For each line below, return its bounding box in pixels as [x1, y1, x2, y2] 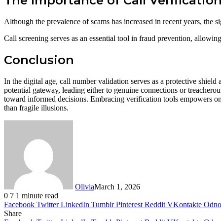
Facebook [4, 200, 35, 209]
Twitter [37, 200, 59, 209]
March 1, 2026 [94, 182, 140, 191]
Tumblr [91, 200, 114, 209]
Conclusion [4, 52, 74, 67]
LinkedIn [61, 200, 89, 209]
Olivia [75, 182, 94, 191]
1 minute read [16, 191, 58, 200]
